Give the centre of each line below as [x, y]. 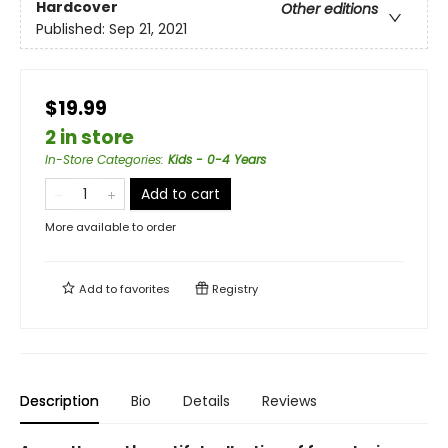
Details [206, 401]
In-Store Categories [103, 159]
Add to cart [180, 194]
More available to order [110, 227]
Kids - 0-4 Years [217, 159]
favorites [145, 289]
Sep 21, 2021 [148, 29]
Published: [72, 29]
